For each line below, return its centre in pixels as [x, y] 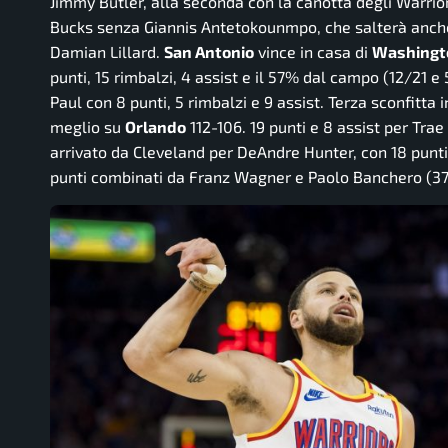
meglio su [87, 127]
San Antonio [209, 52]
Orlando [155, 127]
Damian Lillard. [107, 52]
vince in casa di [313, 52]
